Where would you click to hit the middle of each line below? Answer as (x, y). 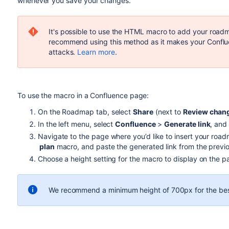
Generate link (187, 124)
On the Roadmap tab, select (85, 112)
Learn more (96, 52)
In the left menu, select (76, 124)
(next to (168, 112)
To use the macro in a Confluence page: (83, 95)
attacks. (63, 52)
